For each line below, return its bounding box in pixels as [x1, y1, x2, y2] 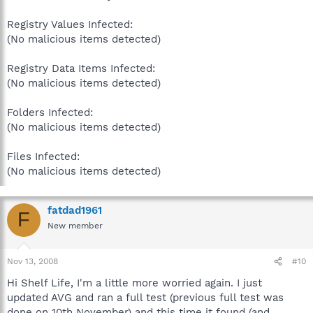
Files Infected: [7, 150, 80, 163]
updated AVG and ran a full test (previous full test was [7, 291, 284, 304]
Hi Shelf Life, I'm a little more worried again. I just [7, 277, 262, 289]
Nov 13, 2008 [7, 256, 58, 266]
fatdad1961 [48, 203, 102, 217]
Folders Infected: [7, 105, 93, 119]
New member [48, 220, 103, 231]
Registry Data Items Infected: [7, 61, 155, 75]
